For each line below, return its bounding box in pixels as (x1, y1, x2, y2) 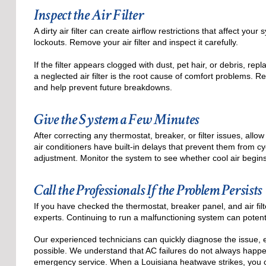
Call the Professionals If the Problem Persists (33, 180, 262, 200)
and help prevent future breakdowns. (33, 82, 172, 92)
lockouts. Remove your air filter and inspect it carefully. (33, 37, 238, 47)
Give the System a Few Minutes (33, 109, 199, 129)
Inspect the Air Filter (33, 5, 144, 26)
